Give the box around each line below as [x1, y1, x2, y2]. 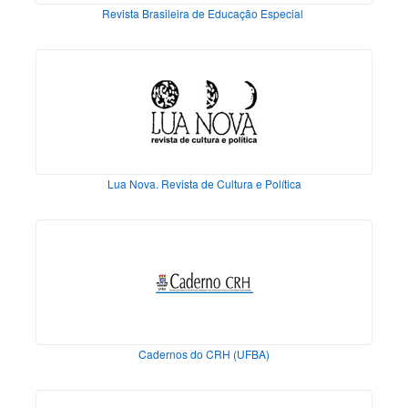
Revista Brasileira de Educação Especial [102, 5, 306, 22]
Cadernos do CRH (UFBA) [138, 346, 270, 362]
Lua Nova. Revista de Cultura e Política [107, 176, 301, 192]
